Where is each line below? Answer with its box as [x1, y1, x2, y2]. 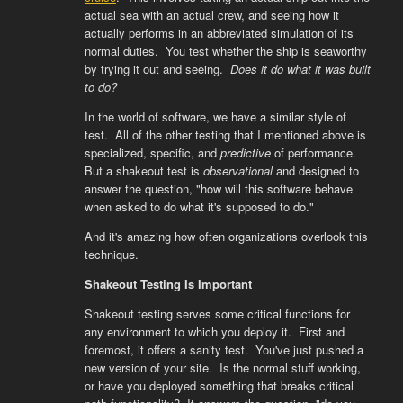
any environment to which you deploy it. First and [84, 323, 345, 340]
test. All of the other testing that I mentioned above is [84, 126, 366, 143]
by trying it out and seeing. [84, 60, 230, 77]
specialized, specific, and [84, 144, 220, 161]
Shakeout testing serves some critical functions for [84, 305, 350, 322]
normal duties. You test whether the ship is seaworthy [84, 42, 367, 59]
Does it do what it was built [229, 60, 371, 77]
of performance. [270, 144, 360, 161]
